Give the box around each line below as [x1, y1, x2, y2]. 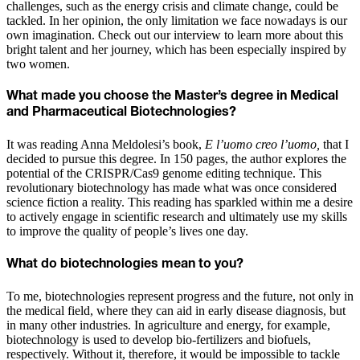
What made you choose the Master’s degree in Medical [6, 90, 338, 104]
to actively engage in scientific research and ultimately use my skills [6, 210, 347, 224]
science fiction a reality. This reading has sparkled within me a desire [6, 195, 353, 210]
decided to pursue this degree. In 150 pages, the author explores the [6, 152, 346, 166]
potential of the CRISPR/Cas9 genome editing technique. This [6, 166, 321, 181]
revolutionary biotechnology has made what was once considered [6, 181, 337, 195]
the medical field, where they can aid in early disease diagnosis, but [6, 303, 346, 317]
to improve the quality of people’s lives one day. [6, 224, 248, 239]
